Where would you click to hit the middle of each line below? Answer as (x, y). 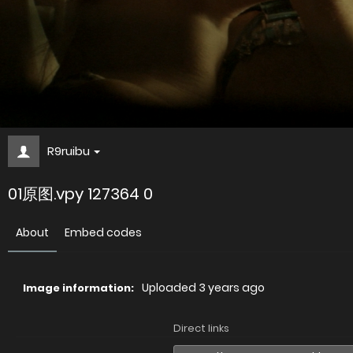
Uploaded (170, 288)
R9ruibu (69, 151)
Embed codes (103, 232)
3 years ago (232, 288)
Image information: (78, 288)
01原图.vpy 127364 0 (80, 194)
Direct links (201, 328)
